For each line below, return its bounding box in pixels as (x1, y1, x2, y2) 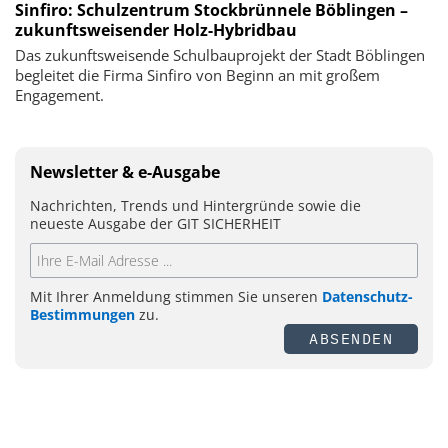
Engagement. (15, 84, 104, 105)
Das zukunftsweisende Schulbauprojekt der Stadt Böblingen (15, 44, 425, 65)
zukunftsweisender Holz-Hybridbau (15, 18, 297, 41)
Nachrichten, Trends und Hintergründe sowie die (30, 195, 361, 215)
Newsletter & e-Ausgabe (30, 160, 220, 183)
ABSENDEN (309, 328, 393, 348)
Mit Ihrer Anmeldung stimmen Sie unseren (30, 286, 322, 306)
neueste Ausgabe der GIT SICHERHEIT (30, 213, 281, 233)
